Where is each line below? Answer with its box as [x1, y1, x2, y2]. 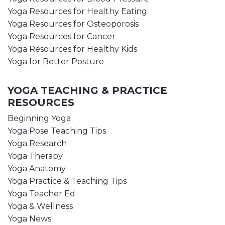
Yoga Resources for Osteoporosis [8, 19, 139, 29]
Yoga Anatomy [8, 164, 66, 174]
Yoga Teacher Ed [8, 189, 75, 199]
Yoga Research [8, 139, 67, 149]
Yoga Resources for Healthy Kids [8, 44, 137, 54]
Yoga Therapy [8, 151, 63, 161]
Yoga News [8, 214, 51, 224]
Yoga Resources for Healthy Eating [8, 7, 147, 17]
